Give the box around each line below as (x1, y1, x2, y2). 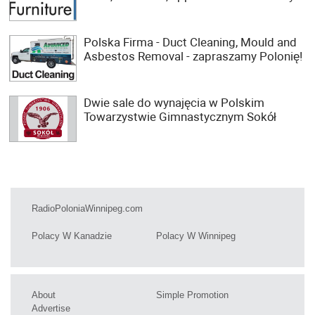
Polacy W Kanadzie (32, 231, 112, 241)
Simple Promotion (156, 290, 229, 300)
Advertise (32, 303, 70, 314)
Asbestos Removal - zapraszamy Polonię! (84, 49, 302, 63)
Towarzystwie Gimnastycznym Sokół (84, 110, 276, 124)
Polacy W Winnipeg (156, 231, 236, 241)
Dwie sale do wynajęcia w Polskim (84, 96, 264, 110)
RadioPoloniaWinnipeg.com (32, 203, 143, 214)
